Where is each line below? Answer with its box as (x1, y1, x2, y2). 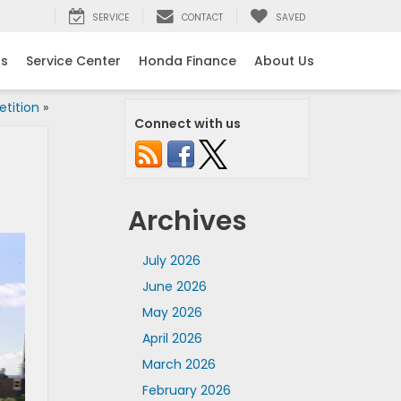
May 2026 (142, 303, 202, 321)
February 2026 (142, 381, 231, 399)
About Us (254, 51, 314, 70)
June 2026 (142, 277, 207, 295)
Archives (128, 202, 247, 240)
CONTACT (182, 11, 223, 25)
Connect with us (134, 115, 241, 132)
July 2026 (142, 252, 200, 269)
